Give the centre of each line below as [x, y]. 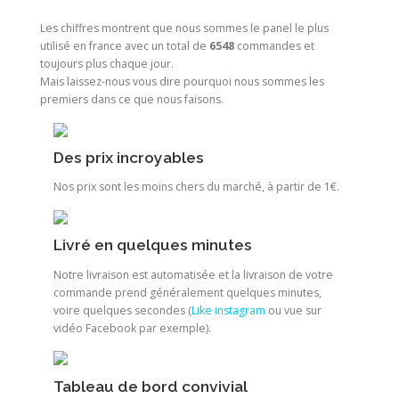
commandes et [274, 45]
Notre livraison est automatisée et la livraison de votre [193, 274]
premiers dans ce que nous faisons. [132, 99]
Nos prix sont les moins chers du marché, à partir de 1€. [196, 187]
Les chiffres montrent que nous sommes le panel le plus [184, 28]
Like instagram [228, 310]
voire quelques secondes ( [122, 310]
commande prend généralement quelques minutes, [187, 292]
